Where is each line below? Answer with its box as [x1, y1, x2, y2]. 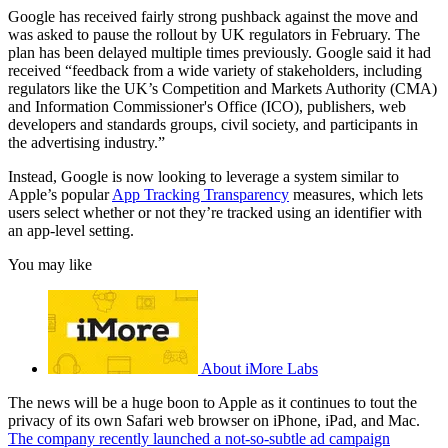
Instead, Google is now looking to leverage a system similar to [8, 168, 399, 186]
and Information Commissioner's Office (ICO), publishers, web [8, 98, 406, 116]
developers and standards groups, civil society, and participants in [8, 116, 418, 134]
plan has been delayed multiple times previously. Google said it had [8, 44, 431, 62]
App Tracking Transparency [112, 186, 289, 204]
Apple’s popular [8, 186, 112, 204]
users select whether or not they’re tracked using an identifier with [8, 204, 422, 222]
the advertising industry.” [8, 134, 169, 152]
